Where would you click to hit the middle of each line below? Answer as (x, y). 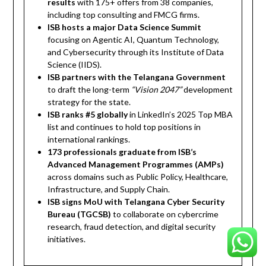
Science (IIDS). (75, 64)
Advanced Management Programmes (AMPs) (136, 164)
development (208, 89)
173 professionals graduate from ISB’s (122, 151)
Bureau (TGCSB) (80, 214)
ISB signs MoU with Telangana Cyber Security (136, 201)
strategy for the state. (89, 102)
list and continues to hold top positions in (124, 126)
